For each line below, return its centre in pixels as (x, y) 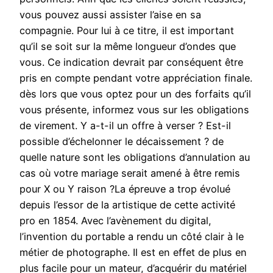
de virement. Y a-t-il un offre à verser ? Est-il (125, 126)
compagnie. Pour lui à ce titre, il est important (127, 31)
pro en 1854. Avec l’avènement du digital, (115, 221)
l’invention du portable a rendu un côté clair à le (132, 237)
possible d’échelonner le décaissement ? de (122, 142)
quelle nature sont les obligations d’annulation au (135, 158)
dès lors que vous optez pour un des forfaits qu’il (135, 94)
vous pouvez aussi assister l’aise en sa (110, 15)
